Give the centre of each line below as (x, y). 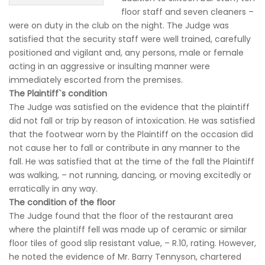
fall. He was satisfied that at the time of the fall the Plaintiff (132, 161)
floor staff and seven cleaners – (188, 12)
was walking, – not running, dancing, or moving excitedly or (130, 175)
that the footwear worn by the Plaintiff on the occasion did (131, 134)
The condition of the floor (62, 202)
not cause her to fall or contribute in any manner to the (125, 148)
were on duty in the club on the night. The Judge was (119, 25)
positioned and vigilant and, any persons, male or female (126, 53)
